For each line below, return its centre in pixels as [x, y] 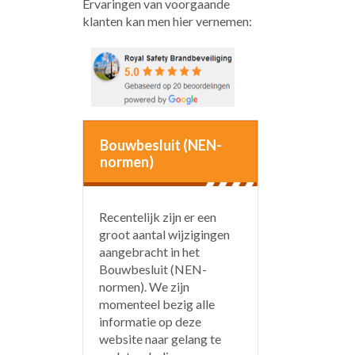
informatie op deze [150, 321]
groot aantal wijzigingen [164, 234]
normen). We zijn [144, 286]
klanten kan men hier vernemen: [167, 21]
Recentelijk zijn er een [157, 217]
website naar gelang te [160, 339]
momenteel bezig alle [157, 304]
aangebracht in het [149, 252]
